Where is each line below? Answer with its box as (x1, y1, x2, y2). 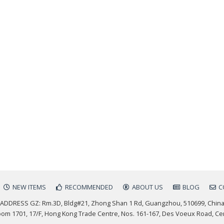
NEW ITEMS (12, 182, 46, 191)
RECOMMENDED (65, 182, 113, 191)
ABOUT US (132, 182, 163, 191)
